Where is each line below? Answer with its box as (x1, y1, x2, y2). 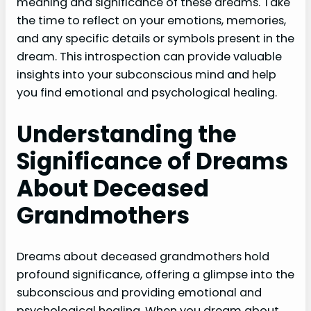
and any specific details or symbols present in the (17, 31, 294, 47)
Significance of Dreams (17, 146, 288, 178)
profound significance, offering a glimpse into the (17, 267, 294, 283)
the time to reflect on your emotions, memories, (17, 12, 286, 29)
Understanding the (17, 119, 237, 151)
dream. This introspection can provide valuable (17, 49, 282, 65)
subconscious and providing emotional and (17, 285, 262, 301)
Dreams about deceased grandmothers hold (17, 249, 269, 265)
